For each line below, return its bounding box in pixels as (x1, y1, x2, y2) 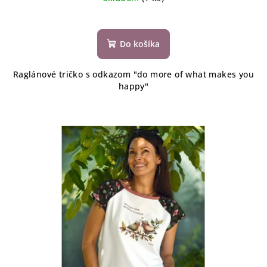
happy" (118, 80, 149, 92)
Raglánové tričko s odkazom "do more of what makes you (13, 69, 254, 80)
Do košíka (120, 38, 160, 50)
